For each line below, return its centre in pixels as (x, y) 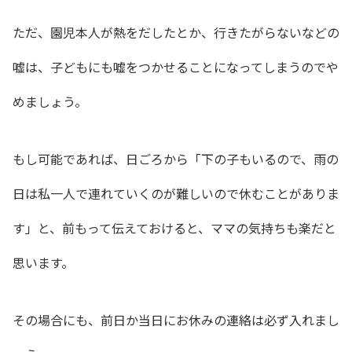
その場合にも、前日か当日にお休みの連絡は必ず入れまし (176, 319)
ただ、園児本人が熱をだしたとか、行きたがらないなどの (176, 33)
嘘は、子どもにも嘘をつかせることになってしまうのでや (176, 67)
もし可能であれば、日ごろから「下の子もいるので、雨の (176, 159)
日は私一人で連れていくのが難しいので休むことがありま (176, 194)
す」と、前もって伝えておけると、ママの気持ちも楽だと (174, 228)
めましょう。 (50, 102)
